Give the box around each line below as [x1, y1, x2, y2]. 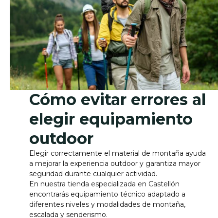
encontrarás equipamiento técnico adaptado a [29, 190, 185, 199]
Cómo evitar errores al [29, 90, 206, 109]
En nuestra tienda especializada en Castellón [29, 180, 180, 189]
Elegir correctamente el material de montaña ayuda [29, 149, 206, 158]
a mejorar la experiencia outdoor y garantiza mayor [29, 159, 200, 168]
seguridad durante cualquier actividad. [29, 169, 157, 179]
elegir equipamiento [29, 109, 193, 129]
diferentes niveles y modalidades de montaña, [29, 200, 185, 209]
